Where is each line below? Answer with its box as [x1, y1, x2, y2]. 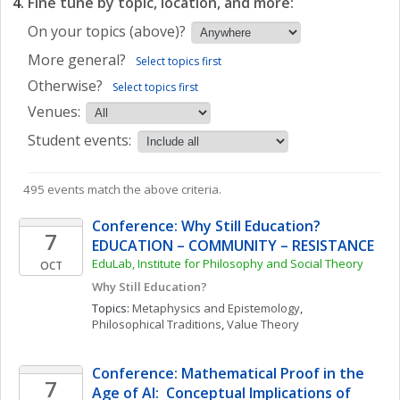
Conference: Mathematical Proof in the [92, 363, 364, 383]
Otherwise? [28, 76, 103, 96]
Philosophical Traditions [92, 316, 221, 332]
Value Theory [227, 316, 299, 332]
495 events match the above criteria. [23, 181, 221, 197]
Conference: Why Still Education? [92, 216, 321, 236]
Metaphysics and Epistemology [132, 300, 300, 316]
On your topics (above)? [28, 21, 186, 41]
